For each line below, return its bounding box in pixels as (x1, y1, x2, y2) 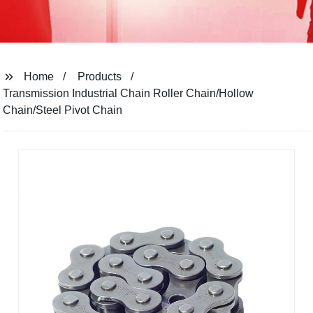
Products (78, 71, 122, 82)
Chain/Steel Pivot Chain (3, 104, 123, 116)
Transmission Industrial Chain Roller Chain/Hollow (3, 87, 254, 99)
